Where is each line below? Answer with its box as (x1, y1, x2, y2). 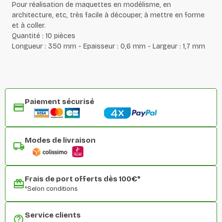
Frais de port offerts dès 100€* (25, 174, 141, 184)
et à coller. (12, 21, 46, 30)
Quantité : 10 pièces (12, 32, 75, 41)
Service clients (25, 211, 81, 220)
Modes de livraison (25, 136, 96, 145)
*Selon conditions (25, 185, 78, 193)
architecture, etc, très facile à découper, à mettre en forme (12, 11, 205, 20)
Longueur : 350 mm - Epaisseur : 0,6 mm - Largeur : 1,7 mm (12, 42, 205, 51)
